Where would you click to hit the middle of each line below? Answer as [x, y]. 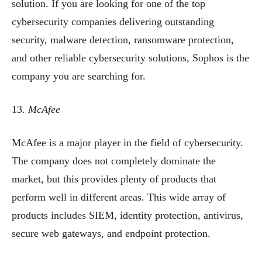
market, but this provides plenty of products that [114, 179]
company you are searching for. [79, 76]
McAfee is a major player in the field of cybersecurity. [127, 142]
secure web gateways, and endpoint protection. [111, 233]
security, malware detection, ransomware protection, [123, 39]
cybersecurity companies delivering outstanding [113, 21]
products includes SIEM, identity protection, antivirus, [127, 215]
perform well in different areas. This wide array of [119, 197]
